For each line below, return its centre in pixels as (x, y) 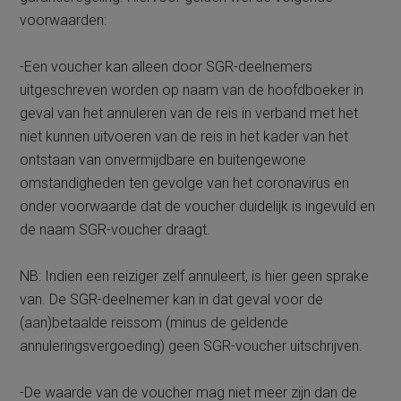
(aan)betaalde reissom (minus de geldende (154, 323)
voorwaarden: (64, 20)
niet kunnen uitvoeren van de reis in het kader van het (184, 137)
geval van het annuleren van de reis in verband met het (189, 113)
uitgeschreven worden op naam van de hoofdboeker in (192, 90)
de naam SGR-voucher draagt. (115, 230)
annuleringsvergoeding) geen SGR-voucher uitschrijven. (192, 346)
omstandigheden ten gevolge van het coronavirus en (185, 183)
